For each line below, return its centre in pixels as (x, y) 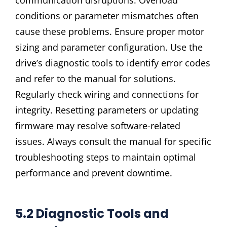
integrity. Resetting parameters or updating (107, 110)
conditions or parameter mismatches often (107, 15)
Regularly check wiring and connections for (107, 94)
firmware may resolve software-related (98, 125)
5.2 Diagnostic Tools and (92, 213)
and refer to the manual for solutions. (96, 78)
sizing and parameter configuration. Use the (109, 47)
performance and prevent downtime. (94, 173)
